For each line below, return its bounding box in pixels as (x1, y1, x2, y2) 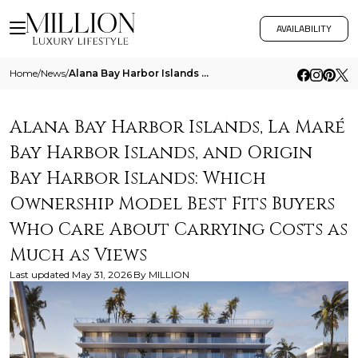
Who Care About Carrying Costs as (10, 218, 348, 241)
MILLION (149, 268, 189, 280)
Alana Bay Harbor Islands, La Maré (10, 116, 345, 139)
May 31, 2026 (72, 268, 132, 280)
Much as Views (10, 244, 147, 267)
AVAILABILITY (276, 19, 332, 38)
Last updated (10, 268, 70, 280)
